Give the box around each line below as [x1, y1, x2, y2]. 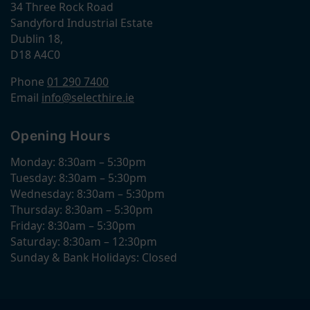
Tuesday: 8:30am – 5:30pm [10, 170, 147, 186]
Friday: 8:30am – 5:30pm [10, 218, 136, 234]
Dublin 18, [10, 31, 63, 46]
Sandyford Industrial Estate [10, 15, 153, 30]
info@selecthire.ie [42, 89, 134, 105]
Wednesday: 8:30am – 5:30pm [10, 186, 165, 202]
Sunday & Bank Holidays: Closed [10, 250, 177, 266]
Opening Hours [10, 127, 110, 144]
